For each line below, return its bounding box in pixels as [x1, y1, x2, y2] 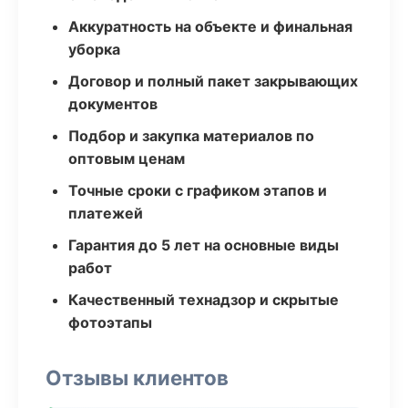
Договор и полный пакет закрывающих [68, 72, 358, 90]
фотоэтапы [68, 313, 152, 331]
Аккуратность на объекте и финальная [68, 17, 352, 36]
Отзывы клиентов [46, 365, 229, 390]
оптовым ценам [68, 149, 185, 168]
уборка [68, 40, 120, 58]
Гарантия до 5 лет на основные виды [68, 236, 339, 254]
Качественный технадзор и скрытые [68, 291, 339, 309]
